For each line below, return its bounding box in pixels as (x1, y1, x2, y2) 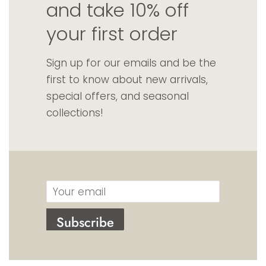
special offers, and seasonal (46, 89, 189, 104)
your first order (46, 21, 178, 47)
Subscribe (56, 213, 114, 232)
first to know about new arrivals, (46, 72, 208, 87)
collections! (46, 106, 103, 121)
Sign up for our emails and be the (46, 56, 216, 71)
